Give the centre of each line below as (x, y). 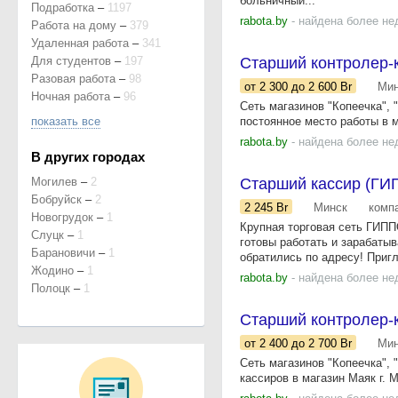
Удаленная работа (80, 43)
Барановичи (63, 253)
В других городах (88, 157)
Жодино (52, 271)
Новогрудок (62, 217)
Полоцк (51, 288)
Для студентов (71, 61)
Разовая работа (73, 79)
